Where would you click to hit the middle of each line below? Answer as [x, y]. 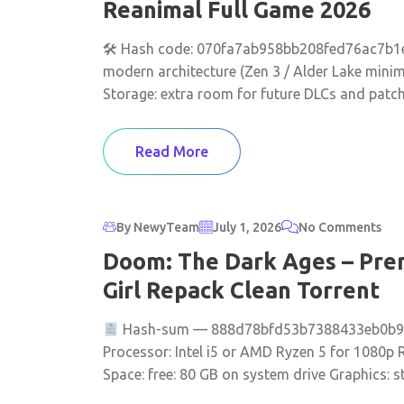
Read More [172, 151]
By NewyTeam [158, 227]
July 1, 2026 [247, 227]
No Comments [340, 227]
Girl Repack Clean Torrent [241, 290]
